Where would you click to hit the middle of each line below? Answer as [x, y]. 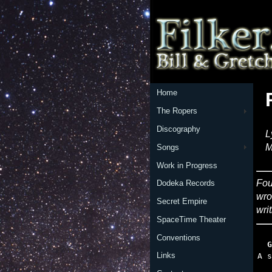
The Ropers [177, 111]
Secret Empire [182, 202]
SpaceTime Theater [191, 219]
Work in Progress [187, 165]
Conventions [178, 237]
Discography [178, 129]
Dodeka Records [185, 183]
